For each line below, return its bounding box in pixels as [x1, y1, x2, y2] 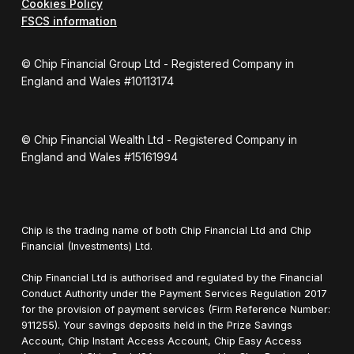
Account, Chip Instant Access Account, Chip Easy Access [21, 334, 302, 347]
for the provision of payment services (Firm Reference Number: [21, 303, 330, 315]
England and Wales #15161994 [21, 149, 178, 164]
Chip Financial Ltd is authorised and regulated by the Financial [21, 271, 322, 284]
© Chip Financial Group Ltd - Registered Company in [21, 56, 294, 70]
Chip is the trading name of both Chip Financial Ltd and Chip [21, 224, 311, 236]
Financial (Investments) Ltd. [21, 239, 153, 252]
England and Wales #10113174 [21, 73, 174, 88]
